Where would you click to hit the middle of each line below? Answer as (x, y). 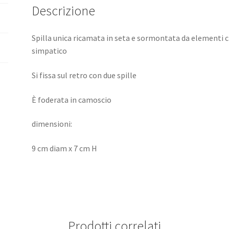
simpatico (50, 51)
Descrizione (64, 10)
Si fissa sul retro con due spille (84, 75)
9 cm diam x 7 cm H (65, 148)
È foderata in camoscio (72, 99)
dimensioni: (52, 124)
